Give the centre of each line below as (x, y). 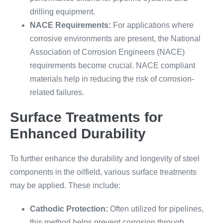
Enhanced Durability (78, 134)
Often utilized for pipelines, (156, 209)
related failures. (57, 92)
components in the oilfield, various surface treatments (103, 172)
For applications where (152, 25)
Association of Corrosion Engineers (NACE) (107, 52)
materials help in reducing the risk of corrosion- (112, 79)
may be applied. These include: (65, 185)
